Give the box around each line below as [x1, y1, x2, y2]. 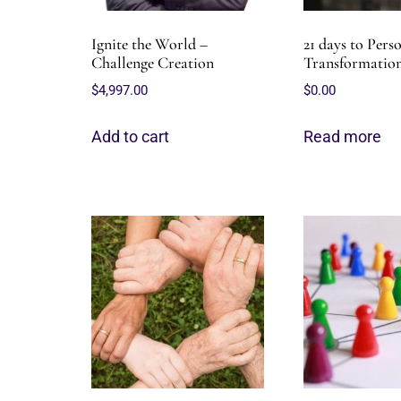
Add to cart [91, 126, 169, 146]
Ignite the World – [91, 34, 208, 54]
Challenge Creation [91, 53, 214, 73]
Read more [303, 126, 381, 146]
